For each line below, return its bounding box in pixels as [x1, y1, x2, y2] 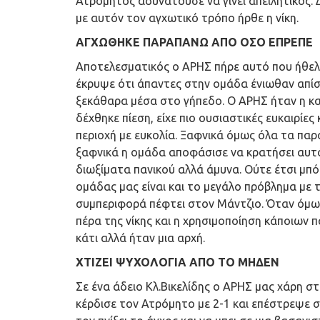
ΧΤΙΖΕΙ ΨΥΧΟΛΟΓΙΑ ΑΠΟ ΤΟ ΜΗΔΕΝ [76, 255, 279, 269]
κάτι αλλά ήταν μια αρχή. [76, 231, 205, 244]
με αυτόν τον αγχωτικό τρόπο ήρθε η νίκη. [76, 11, 299, 24]
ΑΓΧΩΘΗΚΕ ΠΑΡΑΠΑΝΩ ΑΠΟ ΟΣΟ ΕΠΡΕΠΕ [76, 35, 313, 49]
